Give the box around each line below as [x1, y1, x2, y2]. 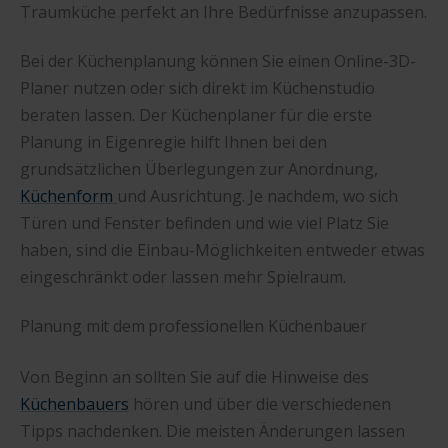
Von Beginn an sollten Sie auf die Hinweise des [20, 366, 369, 389]
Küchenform [20, 184, 117, 207]
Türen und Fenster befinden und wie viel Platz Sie [20, 211, 389, 234]
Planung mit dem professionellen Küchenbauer [20, 315, 368, 338]
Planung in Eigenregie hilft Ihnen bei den [20, 130, 327, 153]
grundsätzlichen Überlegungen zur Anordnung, [20, 157, 378, 180]
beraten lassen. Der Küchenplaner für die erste [20, 103, 372, 126]
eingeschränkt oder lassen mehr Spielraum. [20, 265, 346, 288]
